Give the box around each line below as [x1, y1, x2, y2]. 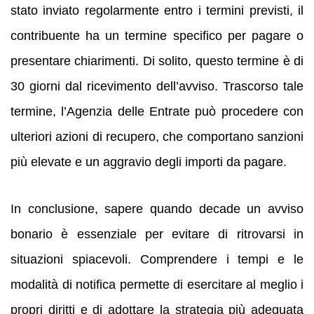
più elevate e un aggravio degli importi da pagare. [11, 155, 287, 170]
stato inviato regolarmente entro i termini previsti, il [11, 4, 303, 18]
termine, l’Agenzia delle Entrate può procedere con [11, 104, 303, 119]
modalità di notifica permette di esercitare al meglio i [11, 277, 303, 292]
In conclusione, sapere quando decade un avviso [11, 201, 303, 216]
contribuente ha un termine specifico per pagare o [11, 29, 303, 43]
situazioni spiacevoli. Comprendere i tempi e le [11, 252, 303, 266]
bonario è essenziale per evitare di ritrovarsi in [11, 226, 303, 241]
